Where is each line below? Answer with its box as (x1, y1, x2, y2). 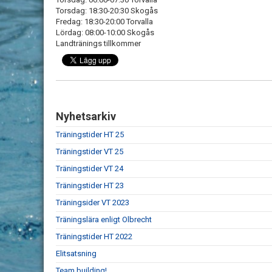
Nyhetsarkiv (56, 110, 116, 123)
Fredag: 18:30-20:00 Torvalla (56, 17, 153, 26)
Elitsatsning (56, 249, 97, 258)
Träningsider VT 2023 (56, 198, 129, 207)
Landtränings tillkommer (56, 39, 141, 48)
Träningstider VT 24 (56, 164, 123, 173)
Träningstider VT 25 (56, 147, 123, 156)
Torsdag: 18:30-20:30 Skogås (56, 6, 160, 15)
